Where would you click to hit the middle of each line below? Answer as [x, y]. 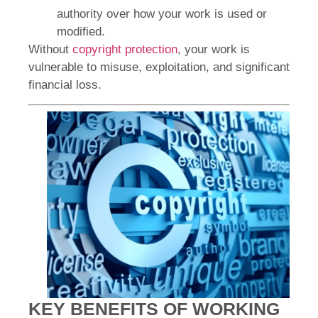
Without [50, 50]
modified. [81, 32]
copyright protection [125, 50]
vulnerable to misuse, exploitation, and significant [159, 67]
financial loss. [65, 85]
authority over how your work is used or [162, 14]
